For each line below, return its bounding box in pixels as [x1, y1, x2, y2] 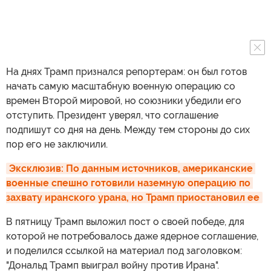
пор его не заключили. [6, 139, 108, 151]
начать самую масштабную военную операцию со [6, 80, 235, 93]
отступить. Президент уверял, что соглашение [6, 109, 218, 122]
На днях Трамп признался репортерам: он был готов [6, 66, 247, 78]
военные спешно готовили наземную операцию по [6, 177, 250, 189]
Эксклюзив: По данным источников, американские [9, 163, 253, 175]
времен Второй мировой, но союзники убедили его [6, 95, 241, 107]
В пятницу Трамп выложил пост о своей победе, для [6, 216, 244, 228]
